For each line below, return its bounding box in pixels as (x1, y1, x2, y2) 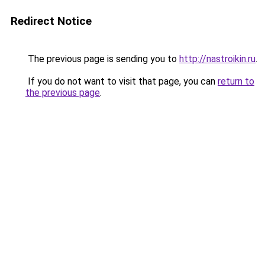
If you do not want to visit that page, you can (25, 76, 218, 87)
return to (218, 76, 254, 87)
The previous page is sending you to (25, 53, 179, 64)
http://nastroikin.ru (179, 53, 256, 64)
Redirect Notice (11, 14, 92, 28)
